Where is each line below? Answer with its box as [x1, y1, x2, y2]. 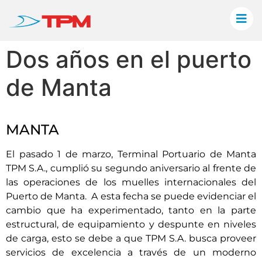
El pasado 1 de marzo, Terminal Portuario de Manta [6, 149, 256, 160]
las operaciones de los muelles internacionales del [6, 177, 256, 188]
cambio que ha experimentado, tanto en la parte [6, 205, 256, 216]
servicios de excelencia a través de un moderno [6, 247, 256, 258]
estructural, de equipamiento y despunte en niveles [6, 219, 256, 230]
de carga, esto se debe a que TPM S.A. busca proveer [6, 233, 256, 244]
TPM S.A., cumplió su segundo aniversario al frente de [6, 163, 256, 174]
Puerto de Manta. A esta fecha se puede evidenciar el [6, 191, 256, 202]
